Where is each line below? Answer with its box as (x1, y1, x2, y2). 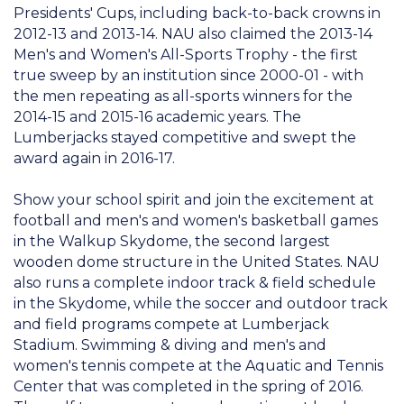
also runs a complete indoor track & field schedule (14, 273, 376, 291)
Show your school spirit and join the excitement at (14, 190, 374, 208)
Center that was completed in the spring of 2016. (14, 377, 363, 395)
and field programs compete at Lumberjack (14, 315, 329, 333)
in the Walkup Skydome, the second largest (14, 232, 330, 250)
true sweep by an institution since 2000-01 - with (14, 66, 363, 84)
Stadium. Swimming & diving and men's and (14, 335, 326, 353)
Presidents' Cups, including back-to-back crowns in (14, 4, 381, 22)
